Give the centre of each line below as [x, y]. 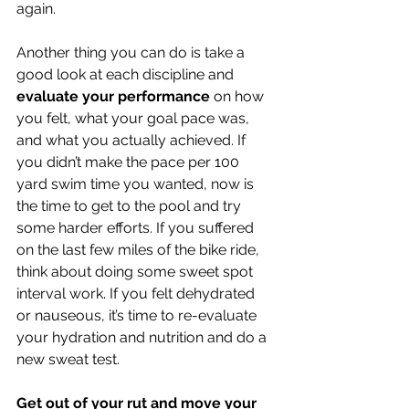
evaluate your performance [113, 96]
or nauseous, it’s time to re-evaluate [138, 315]
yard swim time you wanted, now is [137, 184]
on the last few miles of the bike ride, [140, 250]
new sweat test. [70, 359]
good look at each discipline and [127, 74]
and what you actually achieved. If [133, 140]
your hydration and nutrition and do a [143, 337]
